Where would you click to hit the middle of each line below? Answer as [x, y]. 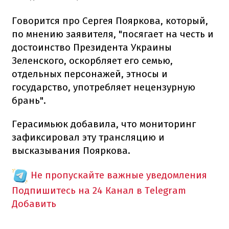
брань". [29, 100]
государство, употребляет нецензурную [104, 87]
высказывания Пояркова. [71, 150]
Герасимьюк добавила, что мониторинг [104, 124]
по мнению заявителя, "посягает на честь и [113, 34]
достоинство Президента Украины [92, 47]
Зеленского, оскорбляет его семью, [92, 60]
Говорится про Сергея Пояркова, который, [110, 20]
